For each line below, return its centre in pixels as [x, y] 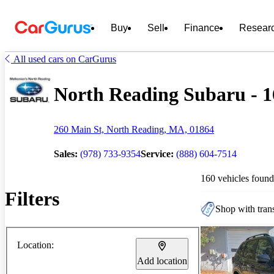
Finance [202, 28]
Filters [32, 199]
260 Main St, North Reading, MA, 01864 [134, 129]
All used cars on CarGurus [65, 59]
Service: [157, 154]
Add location [162, 261]
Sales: [66, 154]
